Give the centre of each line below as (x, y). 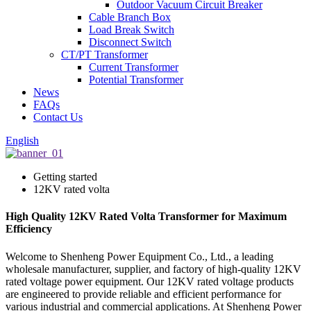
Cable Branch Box (130, 17)
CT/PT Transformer (104, 54)
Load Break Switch (132, 30)
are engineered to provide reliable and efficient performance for (143, 294)
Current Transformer (134, 67)
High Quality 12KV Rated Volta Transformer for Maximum (146, 217)
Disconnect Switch (130, 42)
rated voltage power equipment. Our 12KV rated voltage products (150, 281)
